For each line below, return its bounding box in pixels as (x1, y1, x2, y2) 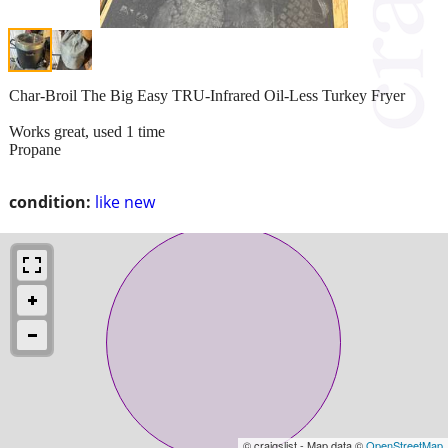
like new (95, 190, 155, 213)
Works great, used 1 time (9, 122, 165, 140)
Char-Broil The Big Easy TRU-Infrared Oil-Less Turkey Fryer (9, 86, 405, 104)
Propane (9, 140, 61, 158)
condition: (9, 190, 91, 213)
